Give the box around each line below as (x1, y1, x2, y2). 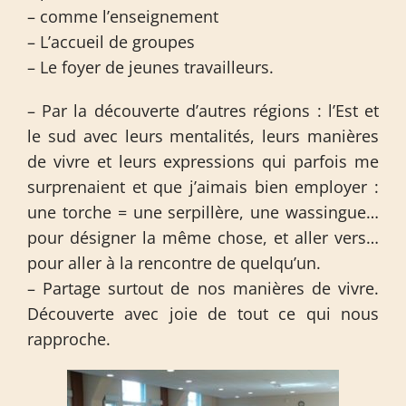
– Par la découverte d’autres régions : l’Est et (26, 100, 380, 121)
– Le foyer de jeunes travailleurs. (26, 56, 274, 78)
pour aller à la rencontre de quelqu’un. (26, 252, 321, 274)
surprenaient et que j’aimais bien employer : (26, 176, 380, 198)
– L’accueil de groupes (26, 31, 195, 53)
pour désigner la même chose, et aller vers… (26, 227, 380, 248)
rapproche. (26, 328, 111, 350)
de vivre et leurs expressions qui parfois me (26, 150, 380, 172)
